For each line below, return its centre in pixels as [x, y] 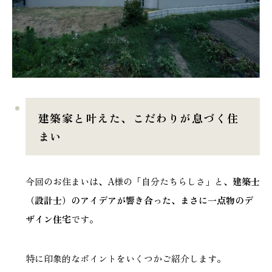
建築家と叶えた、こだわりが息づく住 [139, 118]
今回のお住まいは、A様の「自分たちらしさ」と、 [129, 182]
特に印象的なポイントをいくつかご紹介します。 [126, 259]
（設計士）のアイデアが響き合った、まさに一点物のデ [139, 200]
